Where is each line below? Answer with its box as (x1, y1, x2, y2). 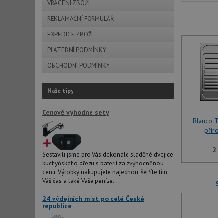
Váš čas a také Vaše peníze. (42, 176, 114, 185)
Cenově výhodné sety (42, 108, 109, 117)
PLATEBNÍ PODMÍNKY (47, 46, 106, 54)
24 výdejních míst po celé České (42, 194, 144, 203)
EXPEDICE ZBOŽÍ (47, 30, 93, 38)
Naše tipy (47, 87, 73, 95)
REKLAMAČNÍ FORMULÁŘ (47, 15, 114, 23)
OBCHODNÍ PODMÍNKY (47, 61, 109, 70)
